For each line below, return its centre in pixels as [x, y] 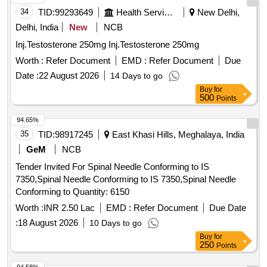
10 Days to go [116, 223]
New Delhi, [217, 13]
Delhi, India [37, 27]
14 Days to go [136, 76]
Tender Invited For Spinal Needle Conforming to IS [112, 167]
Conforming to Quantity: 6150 [101, 192]
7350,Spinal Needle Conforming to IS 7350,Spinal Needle [126, 179]
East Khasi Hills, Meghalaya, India [177, 135]
